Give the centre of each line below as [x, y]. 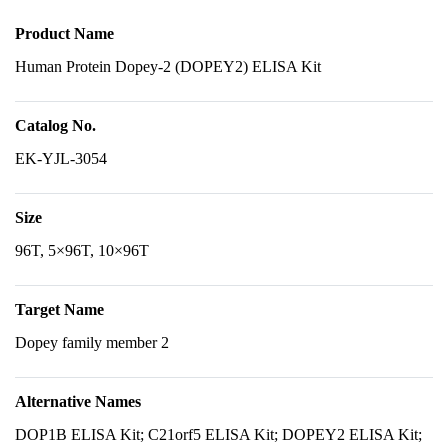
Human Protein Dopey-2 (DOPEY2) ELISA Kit [168, 66]
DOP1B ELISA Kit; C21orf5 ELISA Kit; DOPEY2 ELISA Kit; [218, 434]
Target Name [59, 309]
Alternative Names [78, 401]
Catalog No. [55, 125]
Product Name [64, 33]
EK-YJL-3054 [61, 158]
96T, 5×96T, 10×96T [82, 250]
